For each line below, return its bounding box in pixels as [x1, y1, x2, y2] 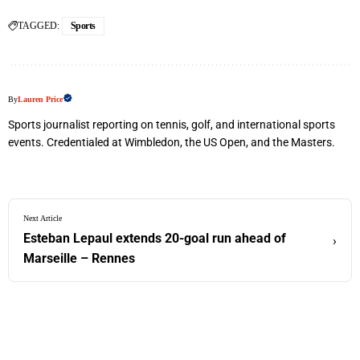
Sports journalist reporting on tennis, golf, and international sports [8, 118, 335, 132]
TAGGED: [18, 20, 59, 32]
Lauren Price [18, 95, 63, 104]
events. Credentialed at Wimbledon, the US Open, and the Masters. [8, 136, 335, 149]
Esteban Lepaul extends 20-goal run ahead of [23, 231, 286, 247]
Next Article [23, 214, 62, 223]
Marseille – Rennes [23, 251, 135, 267]
